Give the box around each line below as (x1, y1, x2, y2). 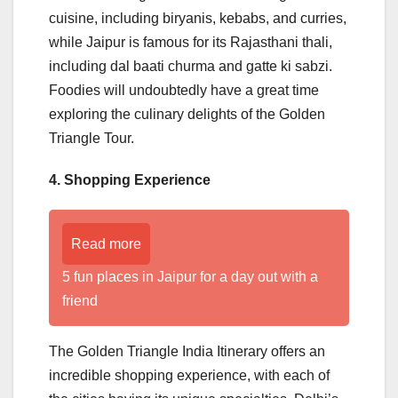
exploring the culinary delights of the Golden (49, 106, 325, 122)
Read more (71, 235, 141, 251)
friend (62, 292, 98, 308)
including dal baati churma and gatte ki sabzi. (49, 58, 332, 74)
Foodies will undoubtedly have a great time (49, 82, 319, 98)
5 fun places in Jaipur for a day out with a (62, 268, 318, 284)
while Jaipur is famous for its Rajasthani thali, (49, 34, 332, 50)
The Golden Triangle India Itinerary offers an (49, 343, 325, 359)
